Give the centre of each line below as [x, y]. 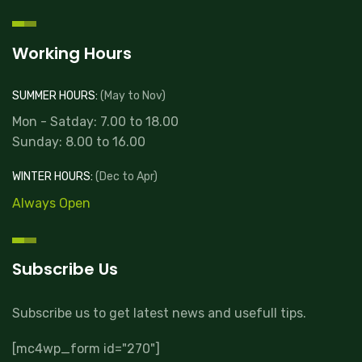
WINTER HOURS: [53, 177]
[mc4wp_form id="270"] [86, 349]
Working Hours [72, 53]
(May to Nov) [132, 95]
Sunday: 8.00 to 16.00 [79, 142]
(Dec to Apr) [125, 177]
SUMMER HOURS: [55, 95]
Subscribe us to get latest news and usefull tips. [159, 314]
